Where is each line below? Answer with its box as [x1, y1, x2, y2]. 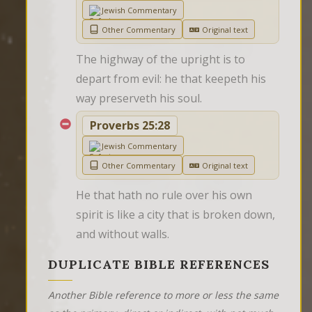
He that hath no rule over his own [76, 187, 252, 203]
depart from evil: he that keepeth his [76, 71, 266, 87]
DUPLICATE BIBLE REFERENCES [48, 256, 270, 273]
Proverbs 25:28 [90, 118, 170, 134]
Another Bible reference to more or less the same [48, 288, 279, 302]
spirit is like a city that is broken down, [76, 207, 275, 223]
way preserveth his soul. [76, 91, 202, 107]
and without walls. [76, 226, 169, 242]
